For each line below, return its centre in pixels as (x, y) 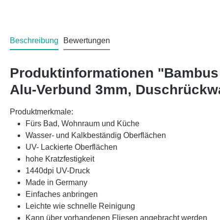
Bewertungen (87, 41)
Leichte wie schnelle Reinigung (80, 206)
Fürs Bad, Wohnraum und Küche (82, 124)
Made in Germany (56, 183)
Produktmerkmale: (41, 112)
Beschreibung (34, 41)
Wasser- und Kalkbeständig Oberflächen (96, 136)
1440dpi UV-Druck (58, 171)
